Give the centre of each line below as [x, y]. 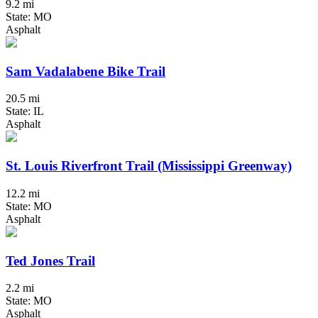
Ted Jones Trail [50, 261]
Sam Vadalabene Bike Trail [86, 71]
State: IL [25, 111]
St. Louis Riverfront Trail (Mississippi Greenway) [149, 166]
